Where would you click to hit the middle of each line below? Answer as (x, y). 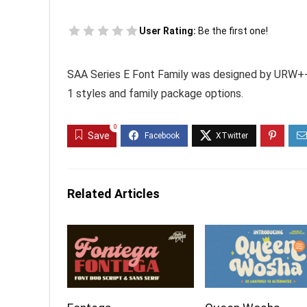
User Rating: (169, 30)
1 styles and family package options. (155, 93)
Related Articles (113, 193)
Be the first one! (233, 30)
